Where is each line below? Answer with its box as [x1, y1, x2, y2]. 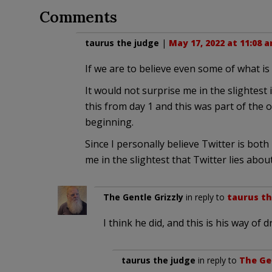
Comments [39, 7, 117, 27]
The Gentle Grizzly [103, 191, 183, 203]
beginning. [84, 115, 134, 129]
